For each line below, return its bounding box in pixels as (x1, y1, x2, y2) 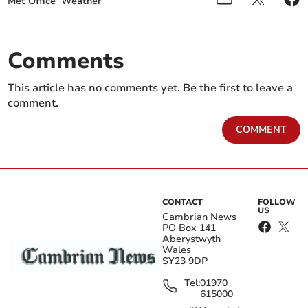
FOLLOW (258, 197, 296, 208)
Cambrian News (162, 210, 236, 224)
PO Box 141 (162, 221, 216, 235)
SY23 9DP (162, 254, 208, 268)
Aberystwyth (162, 232, 221, 246)
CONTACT (162, 197, 203, 208)
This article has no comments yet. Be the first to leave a (8, 80, 294, 96)
